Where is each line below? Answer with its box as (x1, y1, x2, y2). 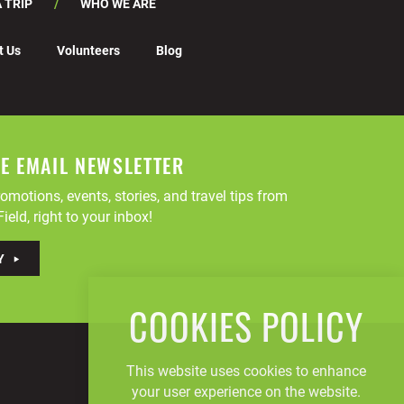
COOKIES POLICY (129, 298, 363, 353)
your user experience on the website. (132, 381, 361, 400)
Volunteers (56, 41, 120, 60)
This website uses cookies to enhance (126, 361, 366, 380)
